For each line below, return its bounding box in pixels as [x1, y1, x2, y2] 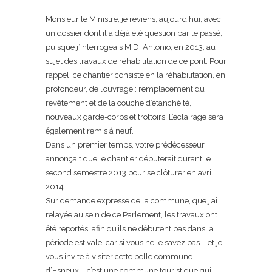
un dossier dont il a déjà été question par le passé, [46, 29, 222, 38]
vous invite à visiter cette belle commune [46, 252, 192, 261]
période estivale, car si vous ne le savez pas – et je [46, 238, 222, 247]
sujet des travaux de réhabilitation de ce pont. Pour [46, 56, 226, 66]
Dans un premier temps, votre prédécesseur [46, 140, 205, 149]
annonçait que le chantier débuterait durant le [46, 154, 211, 163]
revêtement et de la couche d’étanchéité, [46, 98, 191, 107]
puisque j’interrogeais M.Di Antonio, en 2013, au [46, 42, 216, 52]
